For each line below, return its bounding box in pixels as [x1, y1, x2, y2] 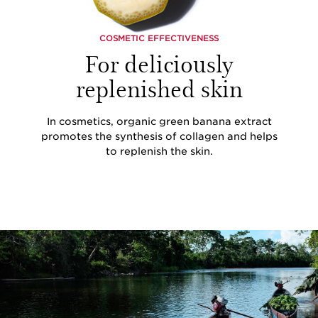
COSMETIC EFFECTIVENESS [99, 33, 219, 43]
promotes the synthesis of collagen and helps [40, 130, 278, 142]
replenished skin [75, 71, 243, 104]
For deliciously [85, 46, 233, 79]
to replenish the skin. [105, 145, 213, 157]
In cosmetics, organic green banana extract [46, 115, 272, 127]
